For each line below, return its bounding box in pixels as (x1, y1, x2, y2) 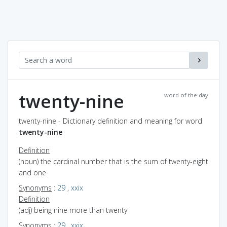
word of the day (164, 91, 208, 99)
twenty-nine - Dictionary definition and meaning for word (19, 116, 202, 126)
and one (19, 167, 46, 177)
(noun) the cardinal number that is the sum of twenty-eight (19, 156, 208, 166)
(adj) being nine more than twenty (19, 205, 127, 215)
